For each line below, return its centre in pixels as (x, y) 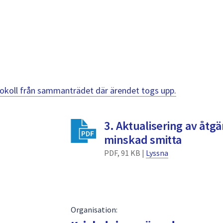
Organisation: (94, 209)
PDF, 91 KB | (125, 153)
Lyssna (157, 153)
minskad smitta (143, 139)
